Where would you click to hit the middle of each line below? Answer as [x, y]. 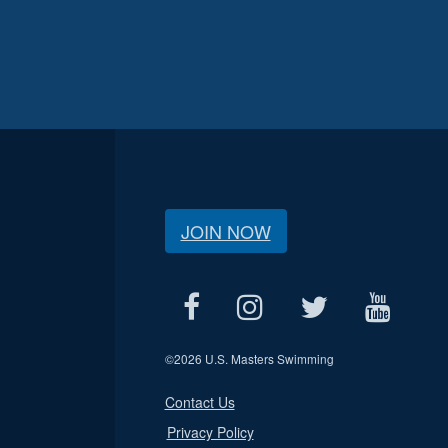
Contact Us [199, 402]
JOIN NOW [225, 231]
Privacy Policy [210, 432]
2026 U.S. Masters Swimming [253, 358]
